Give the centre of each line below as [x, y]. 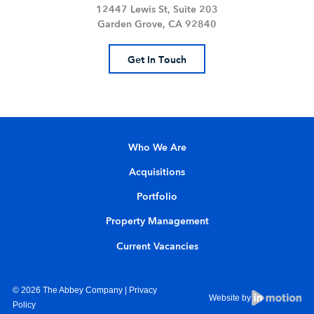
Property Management [157, 221]
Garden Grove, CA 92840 [157, 25]
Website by [230, 298]
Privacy [143, 291]
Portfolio [157, 197]
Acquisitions [157, 172]
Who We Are [157, 147]
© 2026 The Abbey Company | [70, 291]
